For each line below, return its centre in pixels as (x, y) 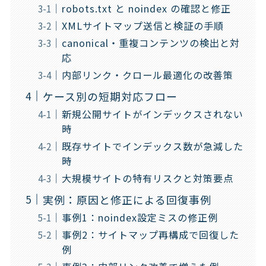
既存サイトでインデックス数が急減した (152, 146)
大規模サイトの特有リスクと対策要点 (147, 178)
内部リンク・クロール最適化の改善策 (147, 75)
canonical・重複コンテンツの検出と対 (151, 42)
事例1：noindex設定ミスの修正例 (140, 217)
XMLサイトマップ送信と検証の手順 (142, 25)
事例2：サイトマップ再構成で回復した (150, 234)
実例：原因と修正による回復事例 (127, 199)
